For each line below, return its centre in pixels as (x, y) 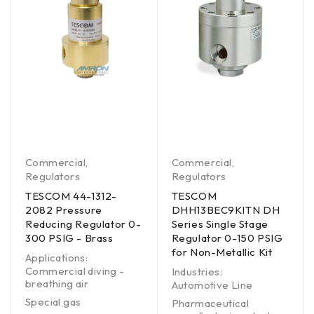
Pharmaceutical (210, 303)
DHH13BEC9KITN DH (226, 210)
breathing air (57, 284)
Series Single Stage (220, 224)
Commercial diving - (75, 271)
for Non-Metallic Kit (222, 252)
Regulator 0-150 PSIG (227, 238)
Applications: (57, 258)
